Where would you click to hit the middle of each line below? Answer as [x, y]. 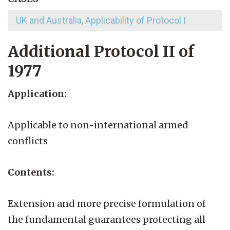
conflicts [28, 141]
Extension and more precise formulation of [107, 203]
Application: [37, 93]
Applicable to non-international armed [98, 125]
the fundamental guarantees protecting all [107, 219]
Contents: [31, 172]
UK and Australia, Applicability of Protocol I [101, 20]
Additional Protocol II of [101, 51]
